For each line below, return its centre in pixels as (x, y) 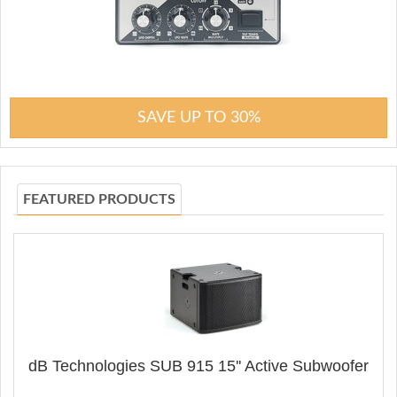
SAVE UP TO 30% (198, 118)
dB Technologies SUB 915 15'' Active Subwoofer (198, 366)
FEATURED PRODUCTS (99, 199)
